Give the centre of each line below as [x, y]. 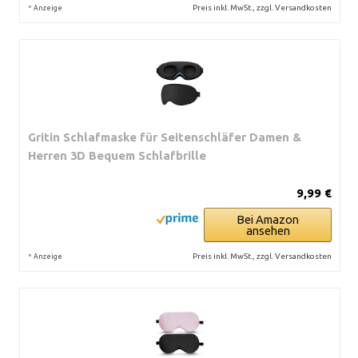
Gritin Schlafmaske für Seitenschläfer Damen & [165, 137]
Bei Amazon [268, 219]
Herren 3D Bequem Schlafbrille [117, 155]
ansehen [268, 230]
